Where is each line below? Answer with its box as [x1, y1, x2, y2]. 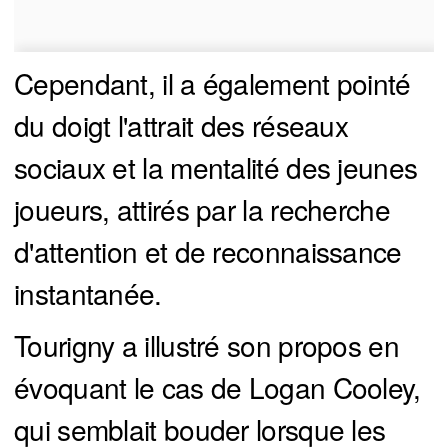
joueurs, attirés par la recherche [14, 189, 390, 230]
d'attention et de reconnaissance [14, 231, 402, 272]
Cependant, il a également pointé [14, 63, 411, 104]
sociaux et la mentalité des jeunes [14, 147, 418, 188]
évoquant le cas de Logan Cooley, [14, 367, 421, 408]
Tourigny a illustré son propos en [14, 325, 399, 366]
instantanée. [14, 273, 162, 314]
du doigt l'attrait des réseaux [14, 105, 348, 146]
